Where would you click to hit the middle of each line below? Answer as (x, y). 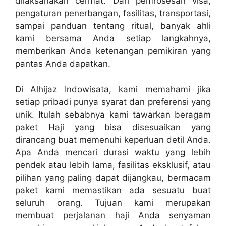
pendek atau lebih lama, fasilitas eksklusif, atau (113, 165)
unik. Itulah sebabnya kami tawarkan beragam (113, 114)
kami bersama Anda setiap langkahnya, (113, 39)
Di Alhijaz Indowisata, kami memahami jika (113, 89)
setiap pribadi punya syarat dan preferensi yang (113, 102)
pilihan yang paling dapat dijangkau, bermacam (113, 177)
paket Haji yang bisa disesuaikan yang (113, 127)
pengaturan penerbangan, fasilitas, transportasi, (113, 13)
